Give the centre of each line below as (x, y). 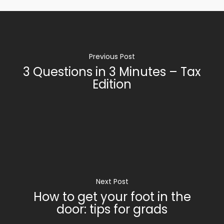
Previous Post (112, 56)
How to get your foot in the (112, 197)
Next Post (112, 181)
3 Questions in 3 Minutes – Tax (112, 72)
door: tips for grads (112, 209)
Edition (112, 84)
